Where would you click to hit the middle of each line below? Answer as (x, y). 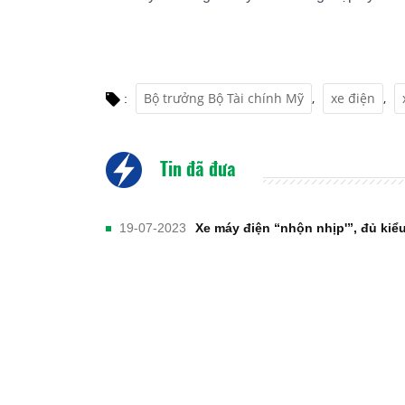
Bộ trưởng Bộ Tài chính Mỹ (224, 98)
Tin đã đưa (196, 168)
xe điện (353, 98)
